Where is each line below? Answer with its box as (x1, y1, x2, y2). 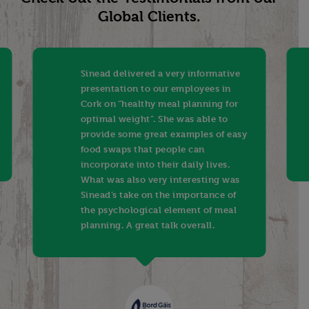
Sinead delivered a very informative (80, 67, 241, 79)
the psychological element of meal (80, 203, 237, 215)
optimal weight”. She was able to (80, 112, 228, 124)
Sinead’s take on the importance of (80, 188, 237, 200)
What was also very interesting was (80, 173, 240, 185)
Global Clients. (97, 8, 201, 25)
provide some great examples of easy (80, 128, 248, 139)
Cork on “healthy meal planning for (80, 97, 239, 109)
